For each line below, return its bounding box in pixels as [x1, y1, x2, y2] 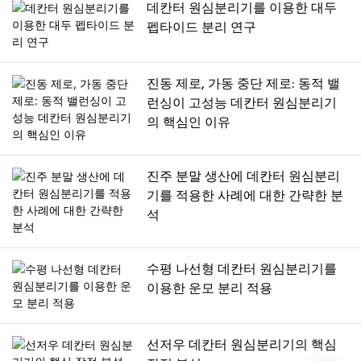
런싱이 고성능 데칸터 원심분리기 [147, 93, 338, 115]
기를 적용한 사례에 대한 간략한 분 [147, 186, 344, 208]
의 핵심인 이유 [147, 113, 231, 135]
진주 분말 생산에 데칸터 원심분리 [147, 167, 341, 189]
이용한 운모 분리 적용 [147, 279, 273, 301]
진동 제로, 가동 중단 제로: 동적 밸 [147, 74, 341, 96]
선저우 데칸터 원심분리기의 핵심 [147, 335, 338, 357]
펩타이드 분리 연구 [147, 18, 257, 39]
